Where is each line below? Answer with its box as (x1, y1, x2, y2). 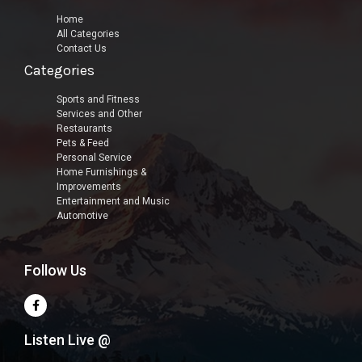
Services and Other (57, 107, 142, 120)
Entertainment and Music (57, 195, 170, 207)
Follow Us (24, 261, 86, 279)
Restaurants (57, 122, 112, 134)
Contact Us (57, 42, 107, 54)
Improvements (57, 180, 121, 192)
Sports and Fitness (57, 93, 140, 105)
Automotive (57, 209, 108, 221)
